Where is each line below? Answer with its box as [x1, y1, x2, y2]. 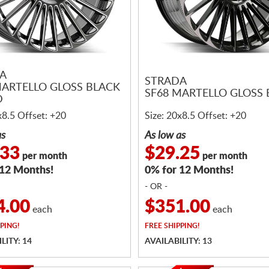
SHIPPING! [162, 222, 199, 229]
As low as [145, 130, 186, 141]
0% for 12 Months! [145, 165, 234, 176]
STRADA [145, 76, 187, 88]
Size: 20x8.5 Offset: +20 [145, 111, 246, 121]
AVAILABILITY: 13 [145, 237, 212, 246]
